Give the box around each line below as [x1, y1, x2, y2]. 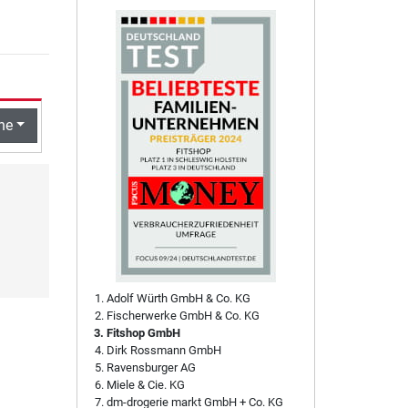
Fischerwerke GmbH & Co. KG [106, 309, 260, 323]
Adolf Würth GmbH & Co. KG [106, 291, 250, 306]
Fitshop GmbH [106, 326, 180, 341]
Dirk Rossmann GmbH [106, 343, 221, 358]
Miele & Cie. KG [106, 378, 185, 393]
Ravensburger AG [106, 361, 196, 375]
